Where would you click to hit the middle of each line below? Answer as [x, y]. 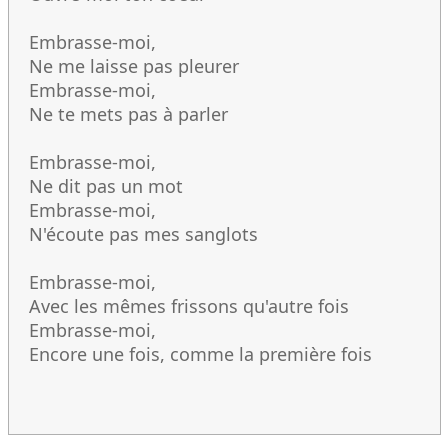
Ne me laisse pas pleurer [134, 65]
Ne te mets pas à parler [128, 113]
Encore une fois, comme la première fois [200, 353]
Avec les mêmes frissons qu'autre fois [189, 305]
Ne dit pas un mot [106, 185]
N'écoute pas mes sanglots [143, 233]
